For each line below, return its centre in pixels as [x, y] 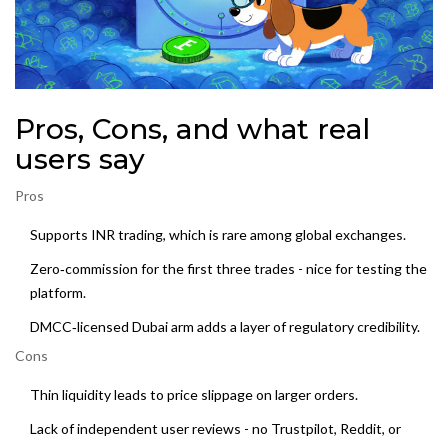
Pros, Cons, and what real [192, 129]
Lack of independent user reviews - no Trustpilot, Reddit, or [215, 429]
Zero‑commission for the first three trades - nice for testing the [228, 269]
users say [80, 159]
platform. [58, 293]
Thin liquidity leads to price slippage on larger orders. [194, 395]
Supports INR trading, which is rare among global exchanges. [218, 235]
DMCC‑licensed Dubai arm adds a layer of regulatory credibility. [225, 327]
